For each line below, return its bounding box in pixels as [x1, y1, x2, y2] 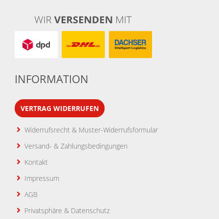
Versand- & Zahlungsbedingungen [24, 141, 128, 151]
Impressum [24, 174, 59, 183]
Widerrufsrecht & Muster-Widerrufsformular [24, 125, 158, 134]
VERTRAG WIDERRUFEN [21, 104, 99, 113]
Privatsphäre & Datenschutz [24, 206, 109, 215]
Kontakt [24, 157, 48, 167]
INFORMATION [15, 71, 88, 86]
